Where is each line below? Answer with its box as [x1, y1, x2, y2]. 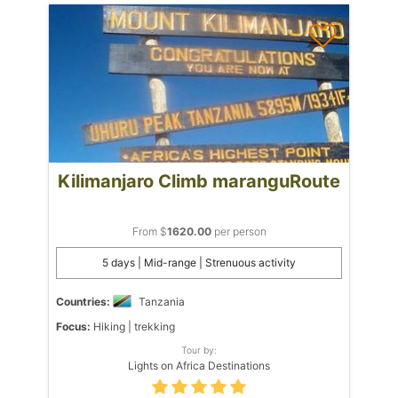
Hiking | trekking [91, 319, 175, 333]
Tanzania [139, 294, 185, 308]
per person [211, 224, 267, 238]
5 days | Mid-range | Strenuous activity [102, 255, 296, 269]
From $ [131, 224, 167, 238]
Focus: [56, 319, 91, 333]
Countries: [56, 294, 110, 308]
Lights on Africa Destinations [128, 358, 270, 372]
